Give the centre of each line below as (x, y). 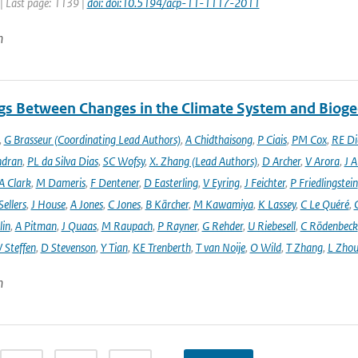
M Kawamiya (223, 204)
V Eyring (221, 183)
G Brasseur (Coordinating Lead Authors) (92, 139)
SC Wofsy (123, 161)
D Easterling (171, 183)
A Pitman (36, 226)
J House (48, 204)
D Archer (281, 161)
